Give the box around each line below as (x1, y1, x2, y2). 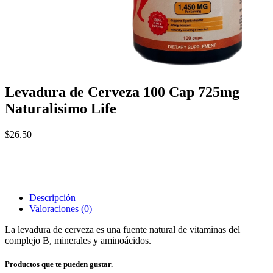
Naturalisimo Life (5, 100, 116, 116)
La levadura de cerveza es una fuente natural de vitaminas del (5, 224, 240, 235)
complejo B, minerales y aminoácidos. (5, 235, 151, 246)
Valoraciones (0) (29, 203, 92, 214)
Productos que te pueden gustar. (5, 259, 113, 269)
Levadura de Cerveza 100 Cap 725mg (5, 83, 239, 100)
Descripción (29, 192, 76, 203)
